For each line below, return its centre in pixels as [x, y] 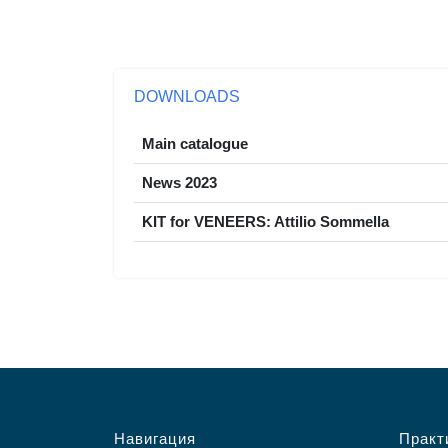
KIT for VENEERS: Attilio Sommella [265, 221]
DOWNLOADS [187, 96]
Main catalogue [195, 143]
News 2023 [179, 182]
